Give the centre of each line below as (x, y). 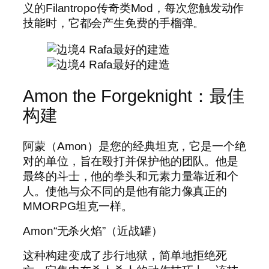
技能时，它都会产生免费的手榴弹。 (114, 23)
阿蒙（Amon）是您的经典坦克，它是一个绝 (134, 147)
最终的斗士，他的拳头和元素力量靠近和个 (131, 177)
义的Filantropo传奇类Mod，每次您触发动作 (134, 8)
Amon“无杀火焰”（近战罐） (93, 231)
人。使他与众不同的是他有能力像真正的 (125, 192)
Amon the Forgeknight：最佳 (134, 96)
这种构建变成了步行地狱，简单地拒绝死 (125, 256)
